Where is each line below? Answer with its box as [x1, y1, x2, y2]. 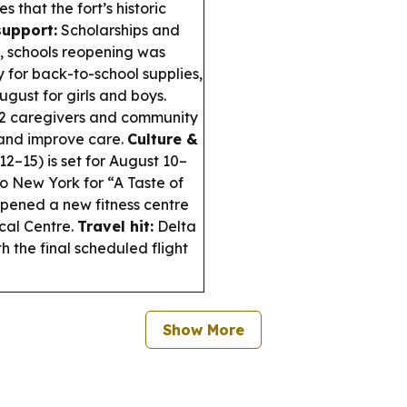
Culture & [127, 130, 198, 148]
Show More [163, 321, 244, 339]
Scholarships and [57, 21, 180, 39]
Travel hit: [77, 217, 154, 235]
